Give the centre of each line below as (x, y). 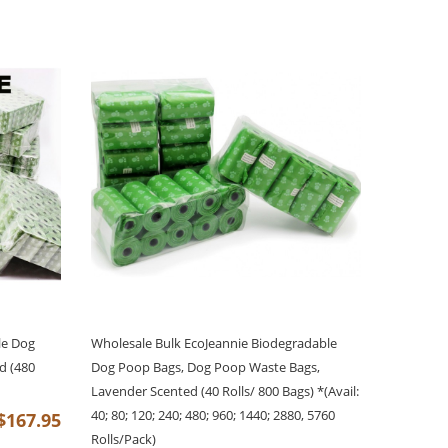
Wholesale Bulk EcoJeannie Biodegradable (213, 343)
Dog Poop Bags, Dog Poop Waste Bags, (205, 367)
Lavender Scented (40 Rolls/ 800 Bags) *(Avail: (224, 391)
